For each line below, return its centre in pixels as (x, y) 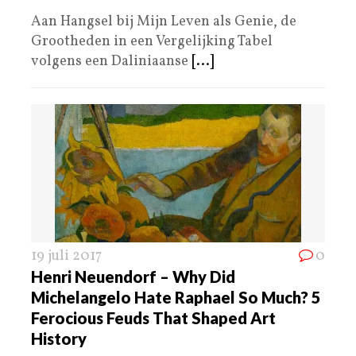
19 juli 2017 (66, 256)
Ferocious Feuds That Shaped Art (153, 317)
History (59, 338)
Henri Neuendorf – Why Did (133, 276)
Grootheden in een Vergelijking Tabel (152, 41)
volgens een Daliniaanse (111, 61)
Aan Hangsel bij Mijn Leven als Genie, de (164, 21)
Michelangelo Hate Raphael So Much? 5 (176, 297)
